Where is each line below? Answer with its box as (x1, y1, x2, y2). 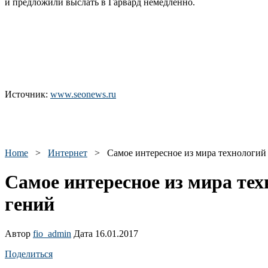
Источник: (5, 89, 50, 99)
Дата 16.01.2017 (71, 228, 138, 239)
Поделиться (5, 248, 53, 259)
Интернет (48, 147, 87, 158)
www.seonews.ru (50, 89, 116, 99)
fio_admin (33, 228, 71, 239)
